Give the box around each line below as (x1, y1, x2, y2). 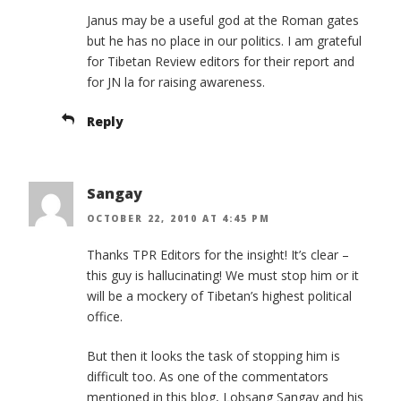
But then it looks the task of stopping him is (87, 346, 340, 364)
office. (87, 307, 123, 325)
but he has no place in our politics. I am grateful (87, 32, 362, 50)
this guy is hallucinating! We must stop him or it (87, 266, 359, 284)
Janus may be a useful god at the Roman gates (87, 12, 359, 30)
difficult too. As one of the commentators (87, 367, 328, 385)
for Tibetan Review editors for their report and (87, 53, 354, 71)
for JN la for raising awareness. (87, 73, 265, 91)
